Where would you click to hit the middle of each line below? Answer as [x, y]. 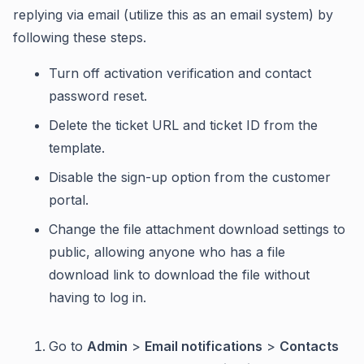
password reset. [98, 96]
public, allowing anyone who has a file [167, 252]
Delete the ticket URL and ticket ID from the [183, 125]
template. [77, 148]
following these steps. [80, 37]
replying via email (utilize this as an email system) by [173, 15]
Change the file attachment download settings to [197, 229]
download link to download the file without [179, 275]
